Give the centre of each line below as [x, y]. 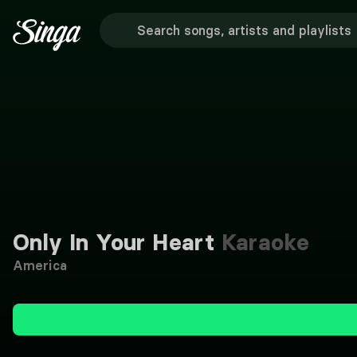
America [40, 265]
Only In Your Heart [114, 242]
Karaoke [262, 242]
